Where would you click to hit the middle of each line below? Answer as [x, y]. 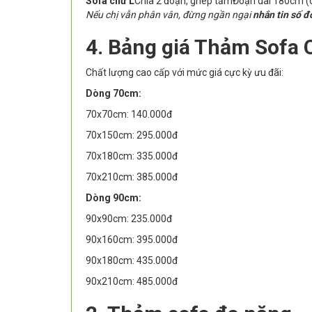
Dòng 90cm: [114, 198]
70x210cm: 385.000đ [132, 177]
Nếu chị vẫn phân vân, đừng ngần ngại [169, 15]
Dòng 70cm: [114, 94]
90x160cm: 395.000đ [132, 240]
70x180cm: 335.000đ [132, 156]
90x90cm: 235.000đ [129, 219]
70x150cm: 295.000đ [132, 135]
